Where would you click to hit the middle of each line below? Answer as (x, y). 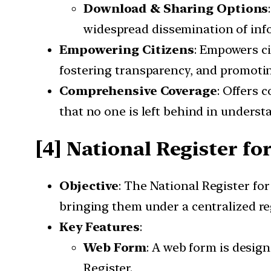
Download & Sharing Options (176, 9)
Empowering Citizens (127, 50)
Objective (89, 186)
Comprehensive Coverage (138, 91)
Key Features (100, 227)
